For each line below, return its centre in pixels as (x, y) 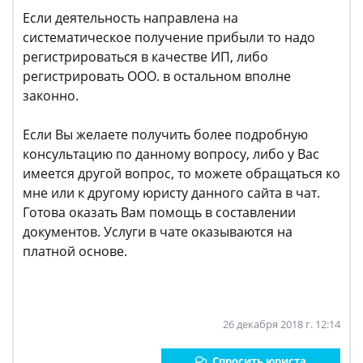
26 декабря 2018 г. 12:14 (282, 325)
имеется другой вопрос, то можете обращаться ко (181, 174)
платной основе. (77, 252)
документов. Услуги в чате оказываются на (158, 232)
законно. (51, 96)
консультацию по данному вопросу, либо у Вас (171, 154)
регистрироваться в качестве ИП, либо (145, 57)
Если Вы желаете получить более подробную (165, 135)
